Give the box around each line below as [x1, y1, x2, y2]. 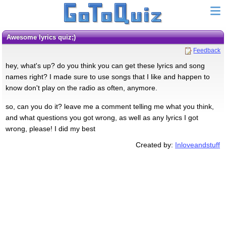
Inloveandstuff [175, 140, 220, 149]
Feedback [193, 46, 221, 54]
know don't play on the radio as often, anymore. [5, 83, 157, 92]
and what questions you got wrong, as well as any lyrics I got [5, 113, 198, 122]
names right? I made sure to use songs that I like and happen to [5, 72, 210, 81]
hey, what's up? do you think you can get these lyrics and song [5, 61, 205, 70]
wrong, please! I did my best [5, 124, 95, 133]
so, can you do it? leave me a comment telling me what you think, [5, 102, 214, 110]
